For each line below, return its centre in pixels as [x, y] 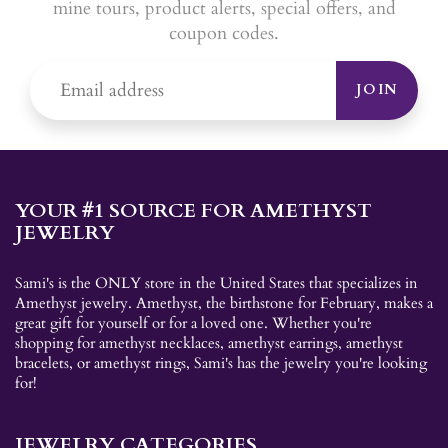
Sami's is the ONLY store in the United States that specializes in [216, 283]
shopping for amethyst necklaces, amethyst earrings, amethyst [209, 343]
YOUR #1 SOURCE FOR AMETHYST [193, 210]
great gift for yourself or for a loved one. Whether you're [193, 323]
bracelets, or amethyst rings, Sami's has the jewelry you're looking [221, 363]
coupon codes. [224, 33]
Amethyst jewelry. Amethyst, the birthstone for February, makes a [224, 303]
